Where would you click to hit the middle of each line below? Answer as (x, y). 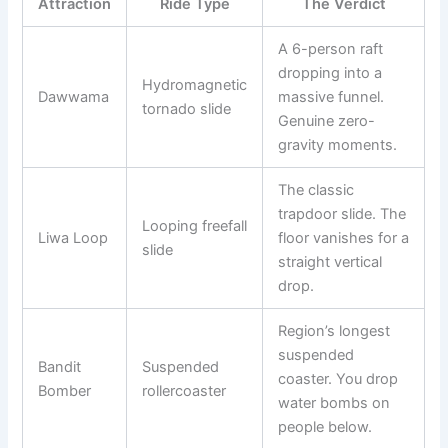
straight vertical (330, 262)
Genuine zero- (327, 121)
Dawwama (74, 97)
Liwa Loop (73, 238)
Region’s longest (334, 331)
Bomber (65, 391)
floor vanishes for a (344, 238)
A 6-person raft (331, 49)
